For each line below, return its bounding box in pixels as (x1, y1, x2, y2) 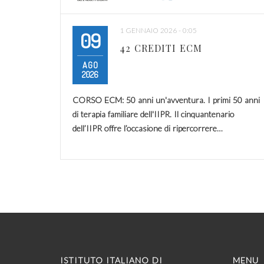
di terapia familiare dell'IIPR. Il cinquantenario (72, 108, 235, 119)
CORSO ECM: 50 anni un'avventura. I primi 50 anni (72, 94, 260, 105)
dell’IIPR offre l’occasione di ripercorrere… (72, 123, 223, 133)
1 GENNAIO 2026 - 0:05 (120, 25, 197, 35)
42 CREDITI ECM (120, 41, 202, 54)
